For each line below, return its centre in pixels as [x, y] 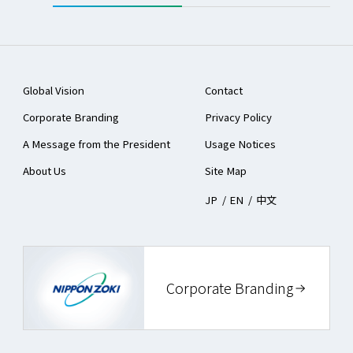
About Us [44, 171]
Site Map [225, 171]
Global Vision [53, 91]
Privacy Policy [238, 117]
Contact [223, 91]
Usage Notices [240, 144]
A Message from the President [96, 144]
